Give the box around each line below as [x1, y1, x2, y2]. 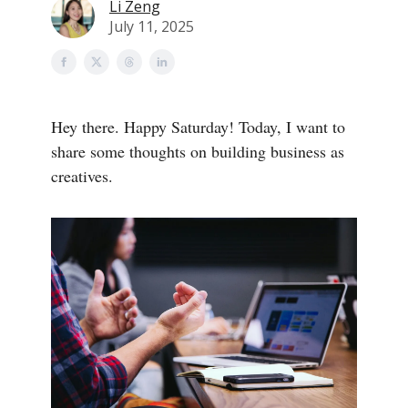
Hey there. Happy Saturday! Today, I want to [51, 116, 345, 138]
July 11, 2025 [109, 16, 194, 36]
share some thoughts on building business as [51, 140, 344, 162]
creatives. [51, 165, 113, 187]
